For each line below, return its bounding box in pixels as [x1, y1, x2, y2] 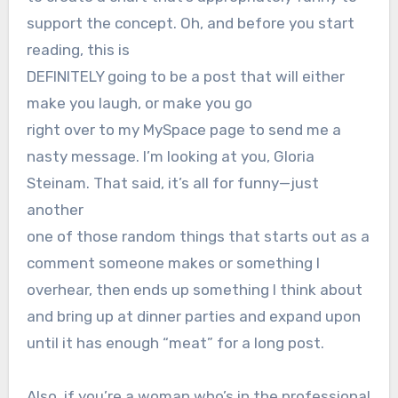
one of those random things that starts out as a [26, 227, 370, 246]
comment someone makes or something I [26, 254, 320, 273]
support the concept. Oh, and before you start [26, 14, 354, 33]
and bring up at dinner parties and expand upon [26, 307, 361, 326]
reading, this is [26, 41, 130, 60]
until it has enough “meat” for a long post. [26, 334, 324, 353]
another [26, 201, 84, 219]
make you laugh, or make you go [26, 94, 252, 113]
